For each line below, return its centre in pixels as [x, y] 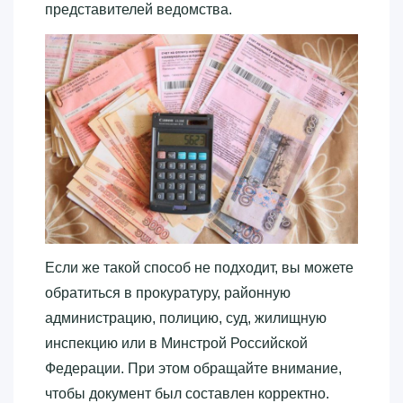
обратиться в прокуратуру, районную [168, 293]
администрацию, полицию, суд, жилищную [186, 318]
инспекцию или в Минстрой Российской [176, 344]
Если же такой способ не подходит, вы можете [199, 268]
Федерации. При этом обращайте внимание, [193, 369]
